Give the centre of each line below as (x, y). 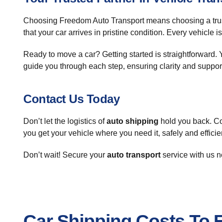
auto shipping (133, 121)
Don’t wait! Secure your (65, 155)
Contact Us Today (72, 99)
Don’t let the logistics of (65, 121)
